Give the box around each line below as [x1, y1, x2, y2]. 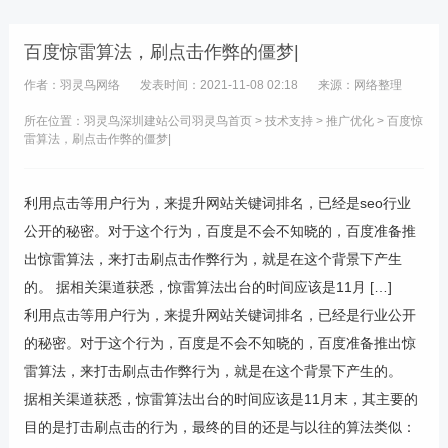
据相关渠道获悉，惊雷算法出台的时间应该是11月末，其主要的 [23, 391, 418, 407]
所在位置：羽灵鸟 [23, 114, 120, 128]
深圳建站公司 [119, 114, 192, 128]
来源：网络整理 [317, 78, 402, 92]
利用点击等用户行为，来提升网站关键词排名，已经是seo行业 [23, 195, 411, 211]
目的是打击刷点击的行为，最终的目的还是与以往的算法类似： [23, 419, 416, 435]
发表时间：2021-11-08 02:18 [139, 78, 298, 92]
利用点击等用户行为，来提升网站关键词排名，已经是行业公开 [23, 307, 416, 323]
